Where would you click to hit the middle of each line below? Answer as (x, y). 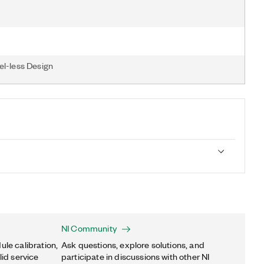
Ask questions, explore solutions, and (133, 245)
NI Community (89, 228)
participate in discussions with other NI (136, 256)
